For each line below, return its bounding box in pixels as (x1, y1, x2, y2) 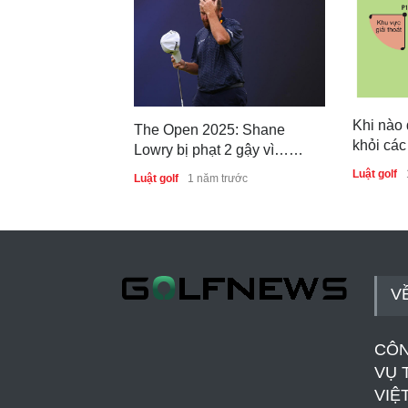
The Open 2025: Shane (134, 121, 285, 138)
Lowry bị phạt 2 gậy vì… (134, 141, 289, 158)
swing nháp (134, 161, 209, 178)
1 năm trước (188, 171, 248, 185)
